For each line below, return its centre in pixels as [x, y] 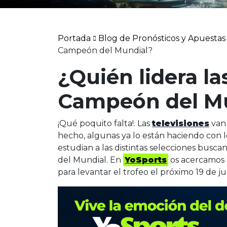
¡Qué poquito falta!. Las [105, 123]
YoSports [146, 160]
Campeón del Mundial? [105, 50]
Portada [74, 38]
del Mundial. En [90, 160]
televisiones [181, 123]
